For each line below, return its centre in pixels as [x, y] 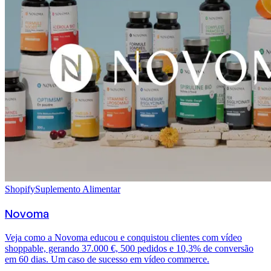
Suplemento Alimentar [78, 189]
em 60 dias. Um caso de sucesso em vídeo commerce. [107, 260]
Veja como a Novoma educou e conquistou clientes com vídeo [123, 238]
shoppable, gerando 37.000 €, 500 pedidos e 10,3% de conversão [129, 249]
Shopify [20, 189]
